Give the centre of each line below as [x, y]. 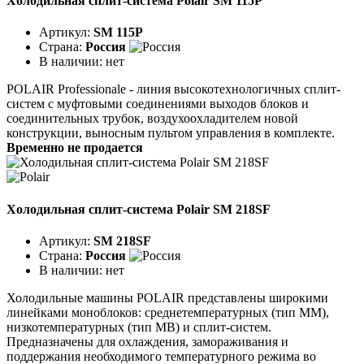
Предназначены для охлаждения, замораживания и [147, 341]
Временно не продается [75, 148]
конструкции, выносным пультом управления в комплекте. [171, 133]
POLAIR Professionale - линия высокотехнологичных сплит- [173, 89]
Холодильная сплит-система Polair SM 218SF [139, 209]
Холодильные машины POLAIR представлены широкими [167, 297]
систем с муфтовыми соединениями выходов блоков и [158, 104]
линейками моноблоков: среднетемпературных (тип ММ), [168, 312]
